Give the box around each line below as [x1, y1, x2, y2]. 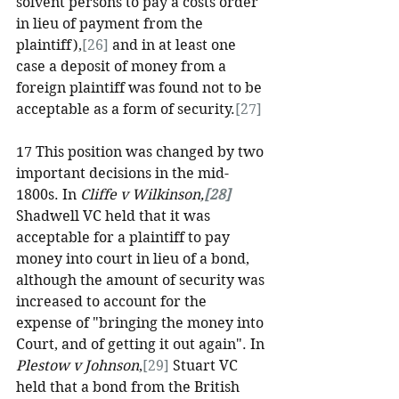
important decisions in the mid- [16, 165, 229, 182]
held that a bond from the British [16, 379, 243, 395]
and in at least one [109, 37, 240, 53]
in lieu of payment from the [16, 15, 207, 32]
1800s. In [16, 186, 80, 203]
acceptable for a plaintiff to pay [16, 229, 233, 246]
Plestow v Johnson [16, 357, 139, 374]
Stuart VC [169, 357, 241, 374]
